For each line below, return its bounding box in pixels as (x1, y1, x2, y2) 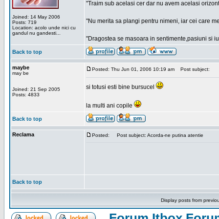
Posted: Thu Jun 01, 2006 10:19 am (92, 66, 175, 72)
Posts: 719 (12, 20, 37, 25)
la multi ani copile (86, 102, 134, 109)
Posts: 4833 (12, 92, 40, 97)
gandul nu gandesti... (12, 30, 61, 36)
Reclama (12, 131, 34, 137)
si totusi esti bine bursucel (86, 84, 156, 90)
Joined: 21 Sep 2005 (12, 87, 60, 92)
